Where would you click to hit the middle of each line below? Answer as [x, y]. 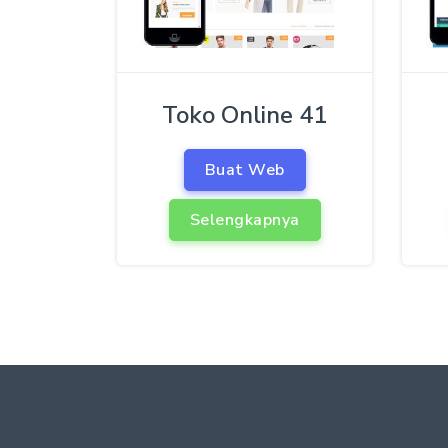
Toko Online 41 [244, 114]
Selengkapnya [244, 219]
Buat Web [244, 169]
